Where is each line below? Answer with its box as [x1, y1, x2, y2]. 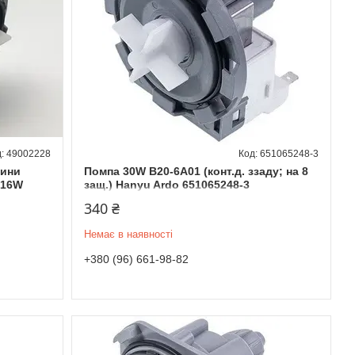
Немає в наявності [83, 227, 173, 240]
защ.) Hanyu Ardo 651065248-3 [83, 177, 250, 191]
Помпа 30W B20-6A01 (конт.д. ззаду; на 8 [83, 164, 308, 177]
